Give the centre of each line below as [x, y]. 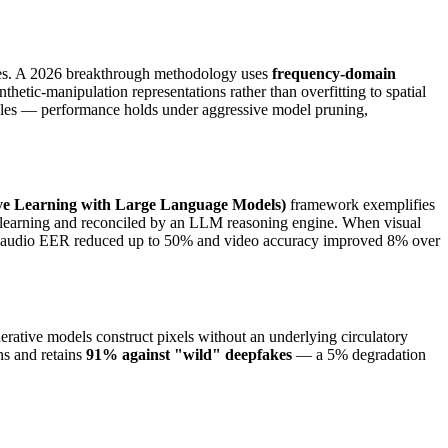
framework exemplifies [360, 205]
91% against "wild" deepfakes [189, 354]
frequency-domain [334, 73]
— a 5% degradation [359, 354]
